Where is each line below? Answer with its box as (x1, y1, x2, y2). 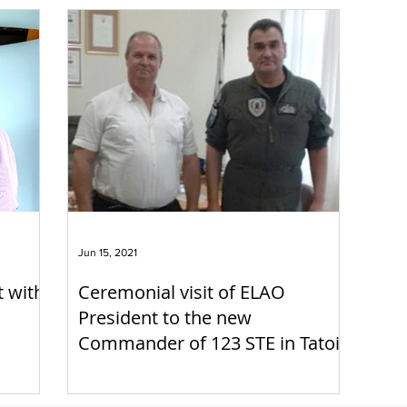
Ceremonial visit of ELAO (78, 279, 285, 304)
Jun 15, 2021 (78, 245, 137, 259)
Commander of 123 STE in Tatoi (78, 330, 340, 355)
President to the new (78, 304, 252, 330)
